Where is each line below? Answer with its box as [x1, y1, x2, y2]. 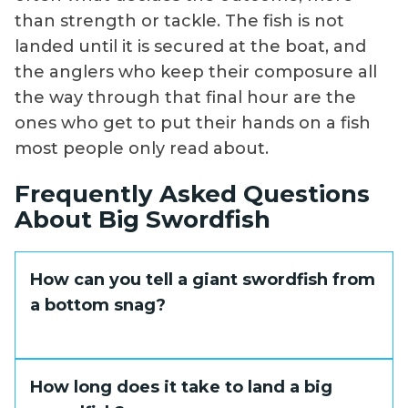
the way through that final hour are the [15, 87, 356, 107]
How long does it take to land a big [30, 377, 332, 398]
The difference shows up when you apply [15, 362, 371, 382]
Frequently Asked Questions [15, 178, 370, 209]
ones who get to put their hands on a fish [15, 112, 371, 133]
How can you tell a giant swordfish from [30, 270, 375, 291]
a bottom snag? [30, 295, 166, 316]
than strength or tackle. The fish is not [15, 10, 344, 31]
